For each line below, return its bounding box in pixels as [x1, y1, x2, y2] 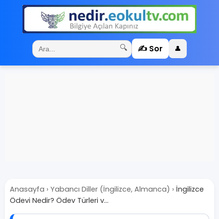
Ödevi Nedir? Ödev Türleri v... [10, 196, 109, 205]
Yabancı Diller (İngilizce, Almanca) [50, 184, 170, 194]
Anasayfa [10, 184, 44, 194]
